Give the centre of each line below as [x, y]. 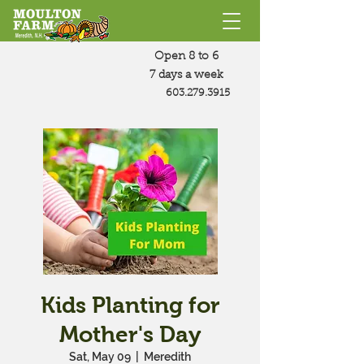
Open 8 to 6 [186, 57]
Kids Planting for [130, 305]
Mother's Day [130, 334]
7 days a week [186, 76]
